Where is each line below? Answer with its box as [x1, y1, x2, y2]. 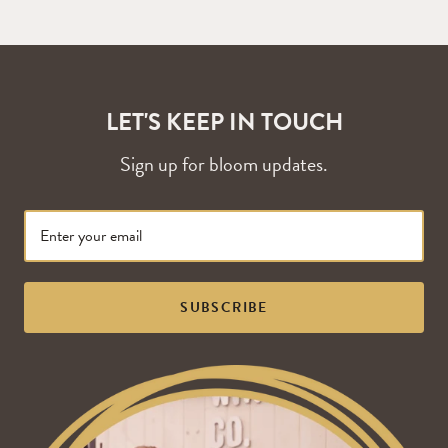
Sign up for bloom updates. [120, 149, 328, 180]
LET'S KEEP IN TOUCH [105, 104, 343, 141]
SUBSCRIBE [180, 297, 268, 319]
